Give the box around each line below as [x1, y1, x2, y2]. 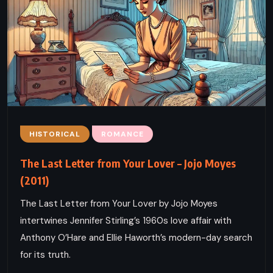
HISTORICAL [29, 129, 80, 139]
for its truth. [20, 248, 71, 261]
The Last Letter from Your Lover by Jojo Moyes [20, 197, 218, 210]
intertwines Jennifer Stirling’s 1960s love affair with [20, 214, 232, 227]
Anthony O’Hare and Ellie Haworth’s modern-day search [20, 231, 252, 244]
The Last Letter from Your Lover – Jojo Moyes [20, 155, 236, 170]
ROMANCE [101, 129, 144, 139]
